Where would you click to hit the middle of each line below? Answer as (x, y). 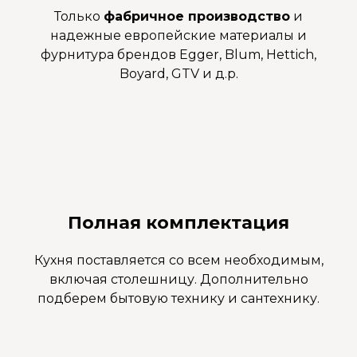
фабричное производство (197, 16)
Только (79, 16)
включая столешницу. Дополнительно (178, 279)
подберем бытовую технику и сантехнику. (178, 298)
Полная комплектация (178, 222)
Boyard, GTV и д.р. (178, 73)
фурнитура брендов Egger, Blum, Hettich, (178, 54)
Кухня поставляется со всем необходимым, (178, 260)
